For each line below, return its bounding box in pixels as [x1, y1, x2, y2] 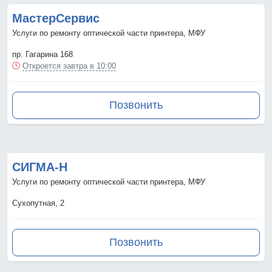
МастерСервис [12, 12, 100, 25]
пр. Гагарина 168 [12, 50, 73, 59]
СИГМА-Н [12, 160, 67, 174]
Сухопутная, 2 [12, 199, 64, 208]
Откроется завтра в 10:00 [22, 61, 116, 71]
